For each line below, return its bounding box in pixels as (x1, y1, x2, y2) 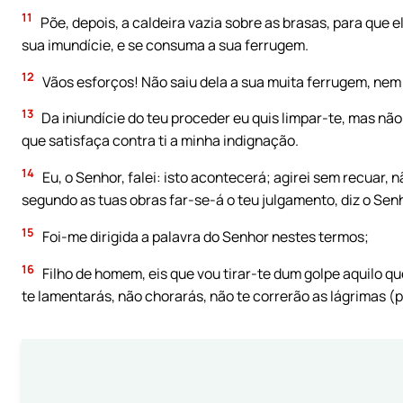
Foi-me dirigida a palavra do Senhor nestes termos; (40, 227, 369, 247)
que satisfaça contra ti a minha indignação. (22, 130, 299, 151)
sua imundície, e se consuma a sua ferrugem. (22, 34, 309, 55)
